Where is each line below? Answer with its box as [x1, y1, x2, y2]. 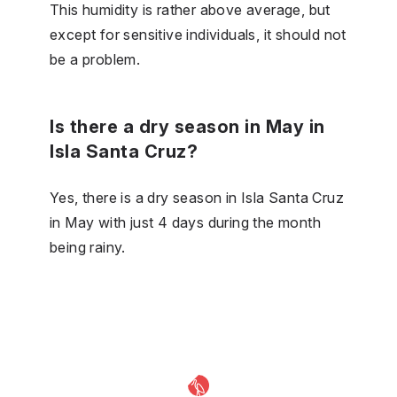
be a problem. [50, 50, 141, 68]
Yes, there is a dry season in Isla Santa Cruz [50, 188, 344, 206]
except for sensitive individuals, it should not [50, 25, 346, 43]
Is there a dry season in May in [50, 115, 325, 137]
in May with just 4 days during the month [50, 213, 321, 231]
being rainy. [50, 237, 126, 256]
